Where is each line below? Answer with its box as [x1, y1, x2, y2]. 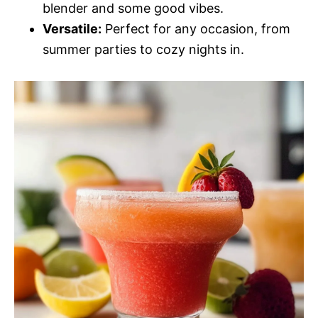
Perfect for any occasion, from [102, 21, 290, 36]
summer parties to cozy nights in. [43, 42, 244, 57]
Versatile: [43, 21, 102, 36]
